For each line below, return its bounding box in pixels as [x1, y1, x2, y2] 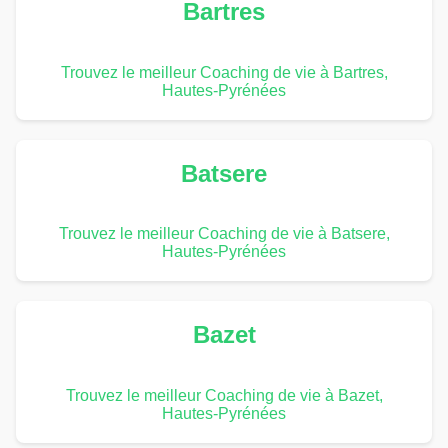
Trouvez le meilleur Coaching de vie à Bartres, [60, 63, 388, 81]
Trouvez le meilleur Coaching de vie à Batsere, [58, 225, 390, 243]
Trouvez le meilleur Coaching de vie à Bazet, [65, 387, 383, 405]
